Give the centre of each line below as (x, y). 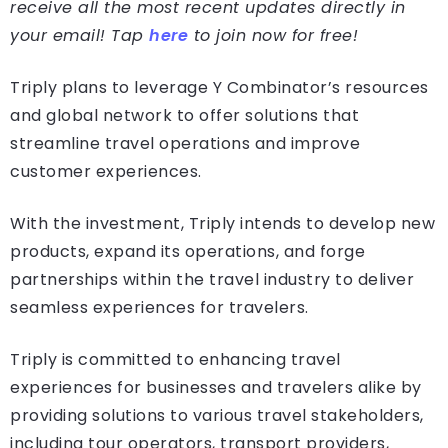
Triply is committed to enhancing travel (175, 360)
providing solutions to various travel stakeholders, (217, 416)
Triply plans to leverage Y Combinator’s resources (219, 88)
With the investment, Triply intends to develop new (222, 224)
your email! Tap (79, 36)
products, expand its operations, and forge (187, 252)
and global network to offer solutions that (184, 116)
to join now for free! (273, 36)
